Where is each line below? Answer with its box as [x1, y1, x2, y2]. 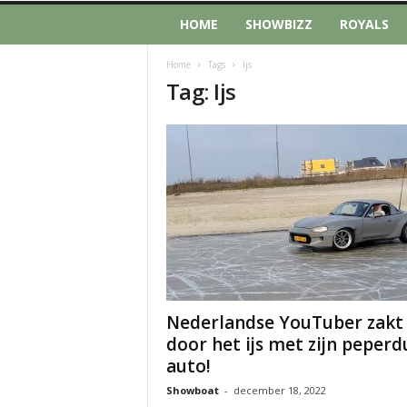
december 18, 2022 [233, 383, 326, 397]
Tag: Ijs [165, 76, 236, 106]
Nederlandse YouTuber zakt [165, 311, 403, 334]
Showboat [165, 383, 219, 397]
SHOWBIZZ [244, 15, 313, 33]
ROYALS [339, 15, 389, 33]
